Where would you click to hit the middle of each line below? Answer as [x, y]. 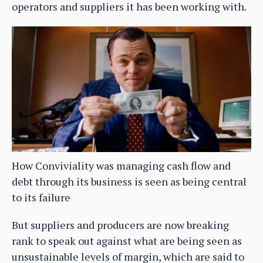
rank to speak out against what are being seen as [127, 241]
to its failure [41, 198]
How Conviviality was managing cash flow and [121, 166]
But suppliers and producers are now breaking [120, 225]
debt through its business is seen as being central [129, 182]
